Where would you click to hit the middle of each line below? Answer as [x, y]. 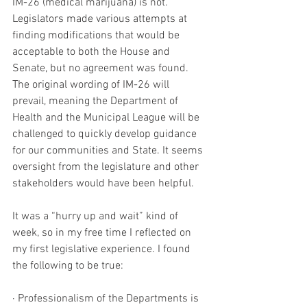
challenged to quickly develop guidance [106, 135]
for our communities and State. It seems [109, 151]
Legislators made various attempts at [101, 20]
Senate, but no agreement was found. [102, 69]
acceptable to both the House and [93, 52]
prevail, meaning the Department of [97, 102]
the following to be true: [69, 266]
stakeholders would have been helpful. [103, 184]
